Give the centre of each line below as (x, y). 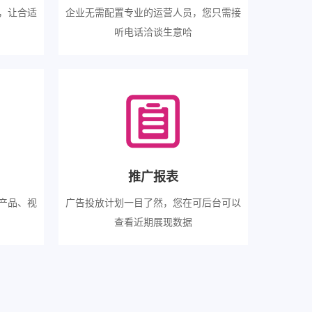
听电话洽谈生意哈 (153, 31)
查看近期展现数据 (153, 221)
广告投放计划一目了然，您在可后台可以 (153, 202)
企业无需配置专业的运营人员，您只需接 (153, 11)
